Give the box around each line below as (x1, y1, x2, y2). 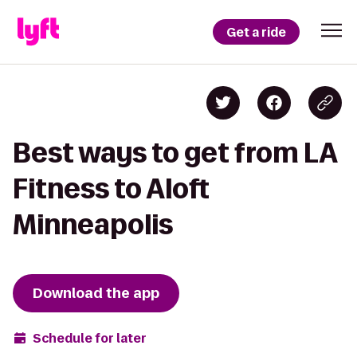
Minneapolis (13, 210, 173, 239)
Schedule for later (33, 329, 147, 347)
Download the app (33, 284, 159, 303)
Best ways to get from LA (13, 138, 337, 167)
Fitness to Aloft (13, 174, 210, 203)
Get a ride (226, 23, 286, 41)
